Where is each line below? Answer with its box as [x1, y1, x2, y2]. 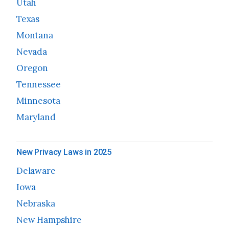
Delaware [16, 165, 56, 177]
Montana [16, 30, 53, 41]
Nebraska [16, 198, 55, 210]
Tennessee [16, 79, 61, 90]
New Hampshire [16, 214, 82, 226]
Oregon [16, 62, 48, 74]
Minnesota [16, 95, 60, 107]
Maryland [16, 111, 56, 123]
